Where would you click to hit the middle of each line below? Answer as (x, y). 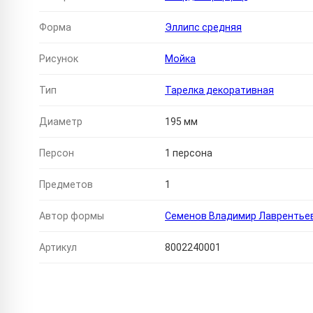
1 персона (189, 153)
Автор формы (72, 216)
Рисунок (59, 59)
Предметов (66, 185)
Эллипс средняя (203, 28)
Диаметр (61, 122)
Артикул (58, 248)
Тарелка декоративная (219, 90)
